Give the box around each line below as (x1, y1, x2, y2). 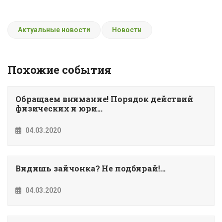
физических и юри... (15, 103, 103, 113)
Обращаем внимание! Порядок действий (15, 94, 193, 104)
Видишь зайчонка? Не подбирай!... (15, 163, 166, 173)
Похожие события (7, 62, 111, 77)
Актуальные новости (18, 26, 90, 34)
